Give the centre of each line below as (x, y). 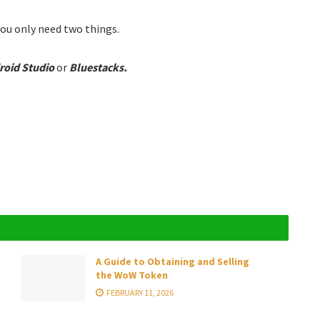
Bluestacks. (99, 67)
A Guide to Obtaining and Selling (172, 262)
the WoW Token (132, 275)
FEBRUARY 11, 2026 (139, 293)
